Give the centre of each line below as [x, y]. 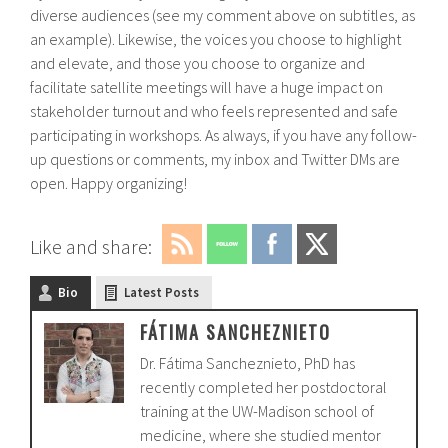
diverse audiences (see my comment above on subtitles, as [223, 14]
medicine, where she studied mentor [261, 434]
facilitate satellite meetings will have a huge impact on [207, 86]
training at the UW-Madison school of [257, 410]
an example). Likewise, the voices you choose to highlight [216, 38]
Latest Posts [162, 292]
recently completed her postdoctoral [264, 386]
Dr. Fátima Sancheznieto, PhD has [248, 362]
